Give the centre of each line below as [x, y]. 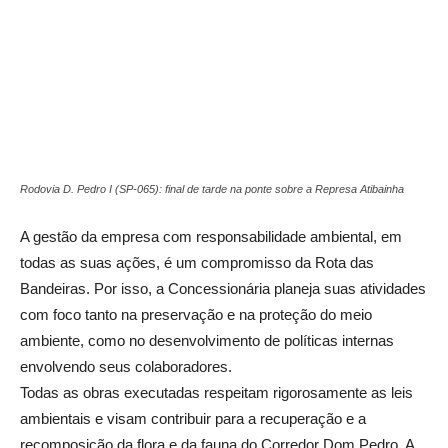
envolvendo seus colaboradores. [126, 367]
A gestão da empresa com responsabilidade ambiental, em [211, 237]
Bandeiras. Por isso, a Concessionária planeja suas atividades [223, 289]
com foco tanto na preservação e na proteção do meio [196, 315]
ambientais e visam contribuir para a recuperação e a [193, 419]
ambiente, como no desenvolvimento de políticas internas [207, 341]
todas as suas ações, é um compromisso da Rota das [197, 263]
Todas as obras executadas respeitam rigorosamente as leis [216, 393]
